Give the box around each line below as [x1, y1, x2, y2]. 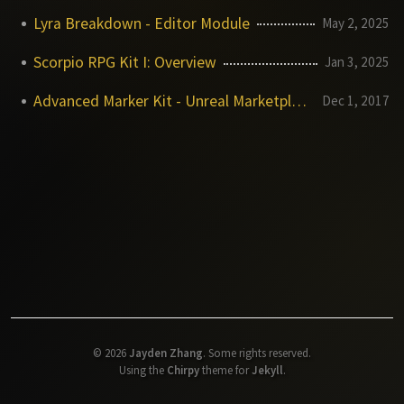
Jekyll [251, 362, 283, 377]
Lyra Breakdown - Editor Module [33, 13, 250, 33]
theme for [198, 362, 252, 377]
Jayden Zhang [129, 344, 203, 360]
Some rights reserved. [208, 344, 311, 360]
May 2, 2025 [322, 14, 390, 32]
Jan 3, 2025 [325, 53, 390, 71]
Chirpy [166, 362, 199, 377]
